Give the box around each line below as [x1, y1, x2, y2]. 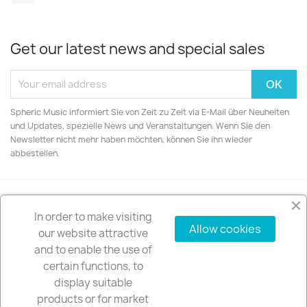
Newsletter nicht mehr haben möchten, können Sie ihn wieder [10, 133, 252, 145]
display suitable [53, 275, 132, 290]
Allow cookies [189, 221, 261, 236]
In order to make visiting [34, 210, 152, 224]
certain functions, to [42, 259, 143, 273]
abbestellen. [10, 147, 60, 159]
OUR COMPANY [7, 249, 90, 265]
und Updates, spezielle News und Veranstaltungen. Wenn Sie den [10, 119, 270, 132]
